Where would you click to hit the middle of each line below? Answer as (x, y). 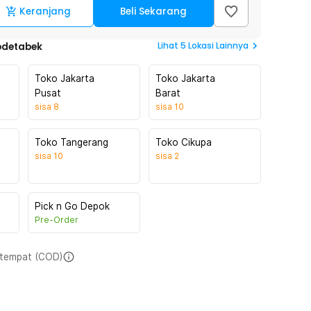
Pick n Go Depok (72, 206)
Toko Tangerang (72, 142)
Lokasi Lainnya (218, 45)
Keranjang (45, 11)
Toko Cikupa (184, 142)
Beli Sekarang (154, 11)
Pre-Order (57, 220)
